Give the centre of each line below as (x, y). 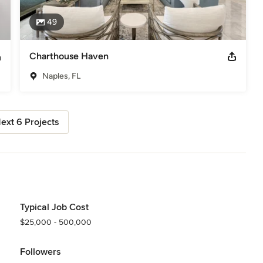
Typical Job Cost (54, 207)
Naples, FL (61, 76)
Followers (40, 252)
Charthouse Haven (69, 56)
